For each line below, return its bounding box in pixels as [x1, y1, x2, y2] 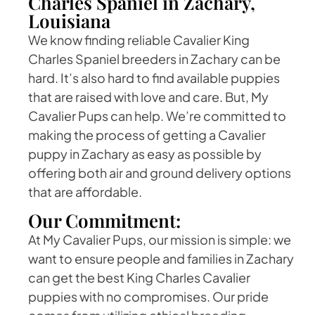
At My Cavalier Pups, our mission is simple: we [28, 231, 291, 247]
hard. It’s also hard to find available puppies [28, 70, 280, 86]
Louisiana [28, 8, 110, 34]
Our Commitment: [28, 207, 181, 233]
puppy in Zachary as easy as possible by [28, 146, 262, 162]
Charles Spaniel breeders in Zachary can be [28, 51, 281, 67]
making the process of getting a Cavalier [28, 127, 266, 143]
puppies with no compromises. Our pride [28, 288, 269, 304]
